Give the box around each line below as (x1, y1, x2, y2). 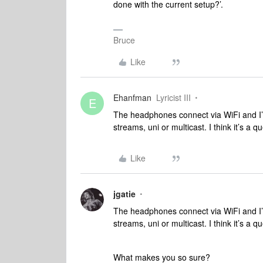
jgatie (113, 188, 136, 200)
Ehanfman (113, 92, 151, 103)
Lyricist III (156, 92, 191, 103)
